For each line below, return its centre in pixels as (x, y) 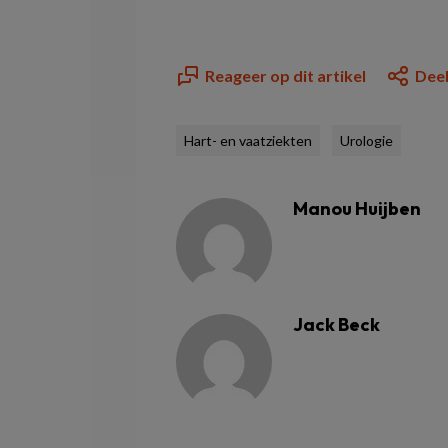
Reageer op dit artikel (285, 75)
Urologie (366, 140)
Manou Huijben (357, 208)
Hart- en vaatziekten (248, 140)
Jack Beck (336, 324)
